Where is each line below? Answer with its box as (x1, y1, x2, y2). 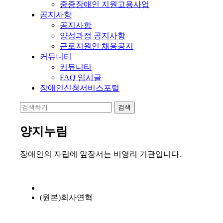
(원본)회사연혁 (40, 193, 93, 202)
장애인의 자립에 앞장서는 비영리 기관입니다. (20, 149, 181, 158)
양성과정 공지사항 (60, 31, 125, 40)
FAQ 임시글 (60, 73, 102, 82)
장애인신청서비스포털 (40, 84, 119, 92)
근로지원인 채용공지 (60, 42, 133, 50)
